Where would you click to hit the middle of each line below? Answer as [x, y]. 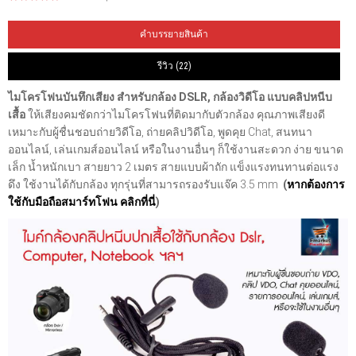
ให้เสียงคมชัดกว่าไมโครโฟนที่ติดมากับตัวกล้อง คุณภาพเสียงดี [176, 114]
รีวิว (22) [174, 66]
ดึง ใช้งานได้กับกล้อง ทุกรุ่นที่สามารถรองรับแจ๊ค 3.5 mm [145, 184]
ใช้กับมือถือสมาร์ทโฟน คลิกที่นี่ [82, 202]
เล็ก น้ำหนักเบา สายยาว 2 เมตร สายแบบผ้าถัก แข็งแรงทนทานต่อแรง [173, 167]
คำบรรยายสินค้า [174, 34]
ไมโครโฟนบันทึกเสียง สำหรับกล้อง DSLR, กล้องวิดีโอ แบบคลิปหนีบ [170, 97]
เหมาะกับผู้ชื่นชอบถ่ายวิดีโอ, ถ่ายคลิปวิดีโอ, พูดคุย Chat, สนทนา [160, 132]
